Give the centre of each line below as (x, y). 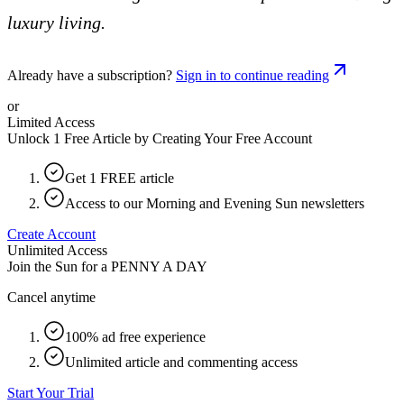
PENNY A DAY (159, 266)
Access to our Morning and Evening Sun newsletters (215, 203)
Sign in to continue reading (252, 75)
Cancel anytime (51, 297)
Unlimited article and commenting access (181, 362)
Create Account (51, 234)
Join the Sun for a (57, 266)
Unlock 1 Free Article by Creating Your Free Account (160, 138)
